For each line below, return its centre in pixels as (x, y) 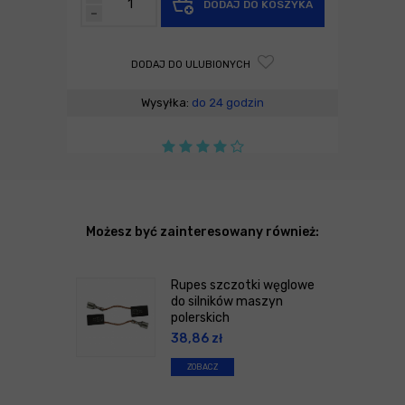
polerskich (200, 317)
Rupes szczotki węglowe (243, 285)
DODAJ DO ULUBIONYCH (192, 64)
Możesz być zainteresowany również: (202, 231)
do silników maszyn (227, 301)
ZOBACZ (202, 367)
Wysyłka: (166, 102)
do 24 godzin (228, 102)
